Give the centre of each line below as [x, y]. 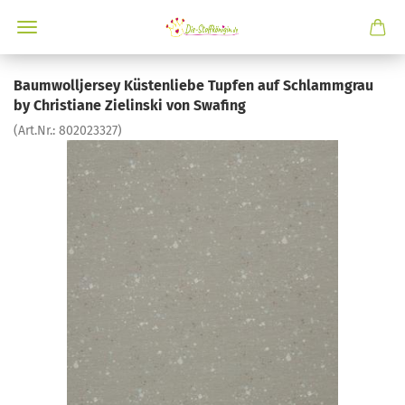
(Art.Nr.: [36, 131]
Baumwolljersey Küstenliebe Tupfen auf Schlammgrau [193, 85]
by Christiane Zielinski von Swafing [130, 105]
